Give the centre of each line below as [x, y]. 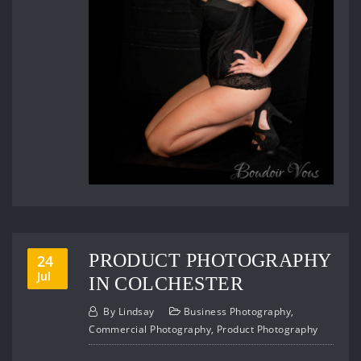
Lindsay [136, 312]
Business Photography [237, 312]
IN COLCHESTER [166, 283]
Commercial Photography [150, 330]
